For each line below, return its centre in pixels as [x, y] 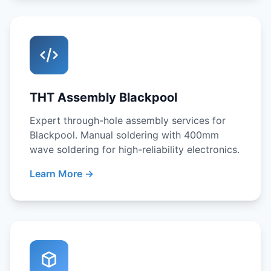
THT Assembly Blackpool [103, 97]
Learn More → [62, 174]
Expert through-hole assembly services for [128, 120]
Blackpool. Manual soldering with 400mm [124, 135]
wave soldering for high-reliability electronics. [135, 149]
